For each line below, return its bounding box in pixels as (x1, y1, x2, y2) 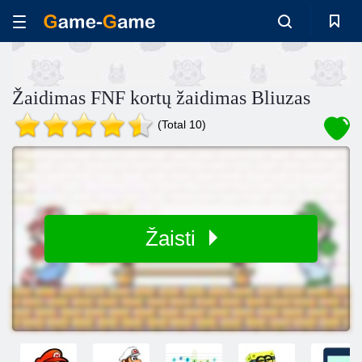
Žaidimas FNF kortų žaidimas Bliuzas (12, 87, 310, 108)
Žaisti (145, 226, 201, 250)
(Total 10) (158, 118, 206, 131)
